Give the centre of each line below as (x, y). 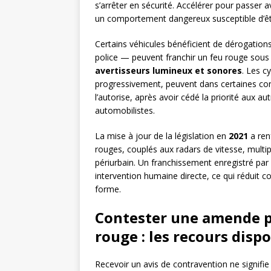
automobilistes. (125, 111)
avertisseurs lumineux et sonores (168, 71)
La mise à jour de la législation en (162, 136)
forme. (108, 189)
